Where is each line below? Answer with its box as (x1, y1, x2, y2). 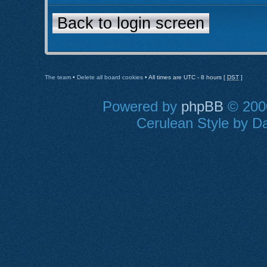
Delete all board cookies (77, 74, 143, 80)
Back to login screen (57, 14, 204, 32)
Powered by (103, 98, 181, 114)
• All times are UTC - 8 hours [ (143, 74, 227, 80)
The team (45, 74, 71, 80)
